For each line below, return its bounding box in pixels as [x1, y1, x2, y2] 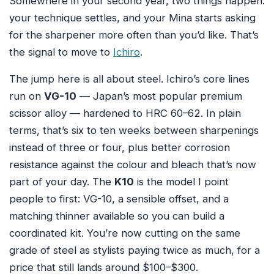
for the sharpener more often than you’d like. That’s [9, 29, 259, 42]
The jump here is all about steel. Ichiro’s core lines [9, 73, 250, 86]
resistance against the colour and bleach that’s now [9, 158, 256, 171]
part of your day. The [9, 176, 114, 188]
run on [9, 90, 44, 103]
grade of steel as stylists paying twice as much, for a [9, 244, 260, 257]
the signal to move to [9, 46, 113, 59]
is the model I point [134, 176, 229, 188]
